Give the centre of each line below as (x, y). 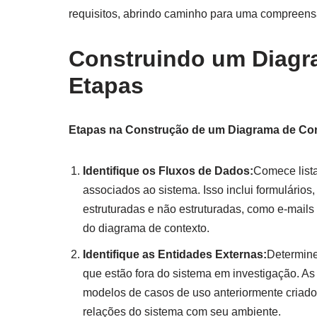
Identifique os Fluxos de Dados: (168, 171)
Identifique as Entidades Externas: (175, 254)
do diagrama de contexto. (146, 228)
